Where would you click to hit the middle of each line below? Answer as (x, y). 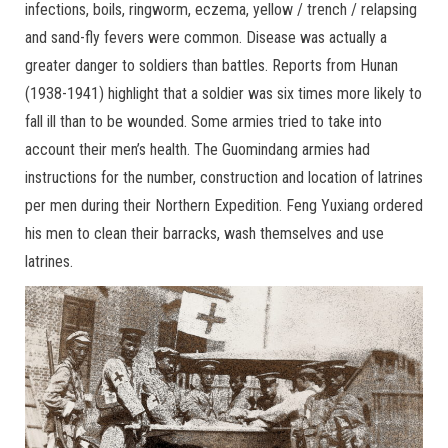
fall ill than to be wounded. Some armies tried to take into (203, 121)
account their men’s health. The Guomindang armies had (197, 149)
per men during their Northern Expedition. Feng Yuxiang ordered (224, 205)
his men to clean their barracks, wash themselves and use (204, 233)
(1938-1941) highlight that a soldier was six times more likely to (223, 93)
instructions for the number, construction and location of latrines (224, 177)
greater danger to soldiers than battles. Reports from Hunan (211, 65)
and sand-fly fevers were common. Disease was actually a (206, 37)
